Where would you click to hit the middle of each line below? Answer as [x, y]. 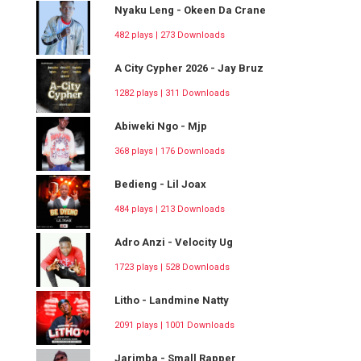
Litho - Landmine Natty [172, 301]
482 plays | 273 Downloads [170, 35]
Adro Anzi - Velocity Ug [174, 243]
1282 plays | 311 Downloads [172, 93]
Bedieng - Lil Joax [160, 185]
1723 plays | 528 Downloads [172, 268]
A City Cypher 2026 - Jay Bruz [189, 68]
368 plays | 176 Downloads [170, 151]
